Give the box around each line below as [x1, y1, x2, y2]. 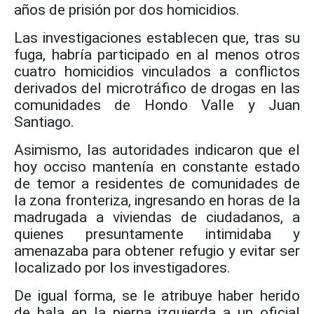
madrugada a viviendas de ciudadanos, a [14, 209, 300, 226]
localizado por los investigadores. [14, 259, 231, 276]
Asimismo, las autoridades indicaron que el [14, 142, 300, 158]
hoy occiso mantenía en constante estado [14, 158, 300, 175]
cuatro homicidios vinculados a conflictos [14, 63, 300, 80]
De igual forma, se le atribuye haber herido [14, 287, 300, 304]
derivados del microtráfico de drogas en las [14, 80, 300, 97]
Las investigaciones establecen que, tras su [14, 29, 300, 46]
